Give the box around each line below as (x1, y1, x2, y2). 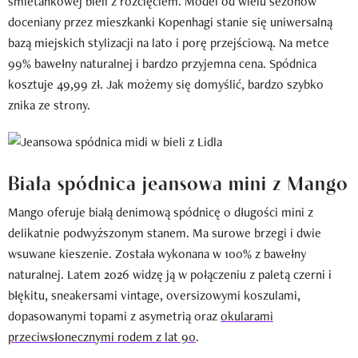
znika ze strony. (8, 96, 90, 113)
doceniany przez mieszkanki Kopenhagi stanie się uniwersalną (8, 13, 332, 30)
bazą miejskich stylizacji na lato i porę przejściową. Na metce (8, 34, 329, 51)
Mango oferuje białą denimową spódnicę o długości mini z (8, 203, 313, 221)
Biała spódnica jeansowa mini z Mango (8, 167, 348, 195)
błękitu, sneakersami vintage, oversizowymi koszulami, (8, 286, 300, 304)
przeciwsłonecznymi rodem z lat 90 (8, 328, 196, 345)
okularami (221, 307, 273, 324)
